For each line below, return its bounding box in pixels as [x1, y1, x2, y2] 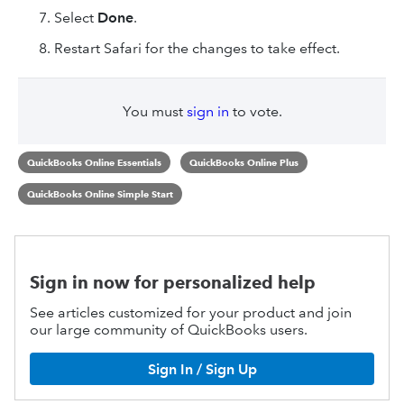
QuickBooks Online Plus [188, 156, 298, 169]
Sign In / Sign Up [147, 360, 257, 378]
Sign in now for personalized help [30, 272, 316, 293]
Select [54, 9, 97, 26]
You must [122, 103, 187, 120]
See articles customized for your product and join [30, 304, 352, 321]
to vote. [228, 103, 282, 120]
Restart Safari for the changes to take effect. [54, 40, 340, 57]
